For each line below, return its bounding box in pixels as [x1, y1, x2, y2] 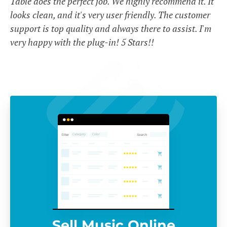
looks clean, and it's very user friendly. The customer [10, 9, 210, 21]
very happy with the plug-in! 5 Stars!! [10, 36, 154, 49]
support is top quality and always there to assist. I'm [10, 22, 211, 35]
